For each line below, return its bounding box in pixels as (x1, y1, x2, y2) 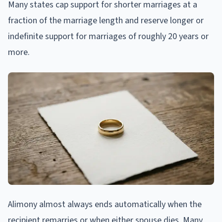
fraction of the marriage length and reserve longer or (8, 14, 204, 27)
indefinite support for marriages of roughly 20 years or (8, 30, 209, 43)
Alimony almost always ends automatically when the (8, 198, 202, 211)
